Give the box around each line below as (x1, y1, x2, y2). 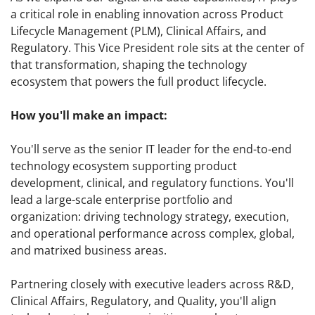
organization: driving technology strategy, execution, (11, 209, 289, 225)
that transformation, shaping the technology (11, 57, 247, 73)
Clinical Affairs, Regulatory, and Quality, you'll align (11, 293, 276, 309)
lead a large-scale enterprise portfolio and (11, 192, 233, 208)
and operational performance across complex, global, (11, 226, 295, 242)
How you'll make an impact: (11, 108, 167, 124)
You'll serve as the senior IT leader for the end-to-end (11, 141, 292, 157)
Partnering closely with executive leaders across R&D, (11, 276, 294, 292)
